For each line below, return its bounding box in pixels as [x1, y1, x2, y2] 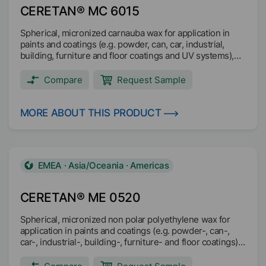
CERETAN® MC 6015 [20, 4, 140, 18]
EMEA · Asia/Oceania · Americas [37, 160, 169, 172]
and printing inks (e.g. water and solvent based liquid [20, 248, 227, 259]
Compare [43, 74, 83, 85]
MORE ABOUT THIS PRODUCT [20, 107, 161, 119]
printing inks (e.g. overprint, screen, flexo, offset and [20, 61, 226, 72]
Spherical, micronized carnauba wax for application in [20, 27, 230, 39]
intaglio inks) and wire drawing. [20, 72, 142, 84]
